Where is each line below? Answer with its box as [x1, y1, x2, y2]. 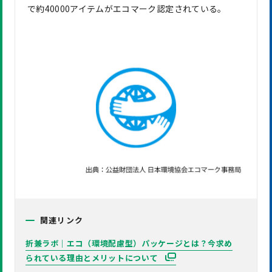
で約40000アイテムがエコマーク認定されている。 [27, 2, 226, 15]
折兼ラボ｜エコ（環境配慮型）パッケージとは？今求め [25, 237, 233, 249]
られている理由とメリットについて [25, 251, 160, 263]
